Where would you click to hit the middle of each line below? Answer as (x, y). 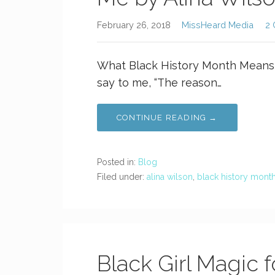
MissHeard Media (218, 25)
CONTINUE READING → (167, 118)
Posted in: (118, 162)
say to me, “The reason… (159, 83)
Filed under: (122, 177)
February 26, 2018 (134, 25)
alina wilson (170, 177)
